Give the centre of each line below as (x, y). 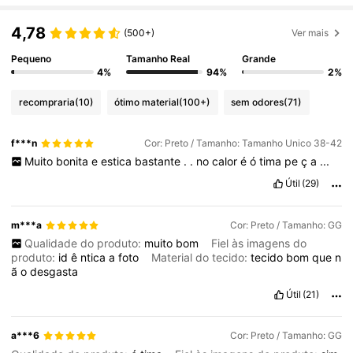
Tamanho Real (158, 58)
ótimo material (147, 102)
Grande (258, 58)
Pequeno (32, 58)
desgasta (54, 272)
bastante (159, 162)
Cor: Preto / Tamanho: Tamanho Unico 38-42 (243, 143)
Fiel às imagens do (258, 243)
